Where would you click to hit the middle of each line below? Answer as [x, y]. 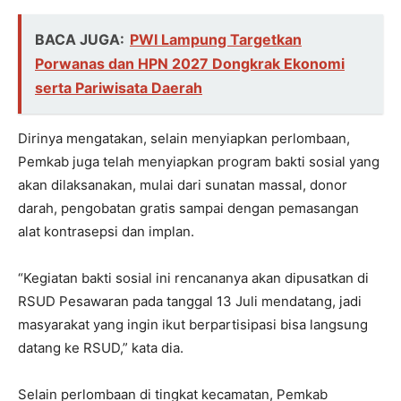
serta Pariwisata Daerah [119, 87]
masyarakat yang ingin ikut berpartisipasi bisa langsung [193, 324]
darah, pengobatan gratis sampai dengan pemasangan [188, 208]
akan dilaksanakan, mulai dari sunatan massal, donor [183, 184]
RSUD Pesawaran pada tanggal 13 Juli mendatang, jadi [190, 301]
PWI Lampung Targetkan [216, 39]
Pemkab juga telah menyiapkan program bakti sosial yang [199, 161]
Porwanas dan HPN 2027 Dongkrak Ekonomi [190, 63]
